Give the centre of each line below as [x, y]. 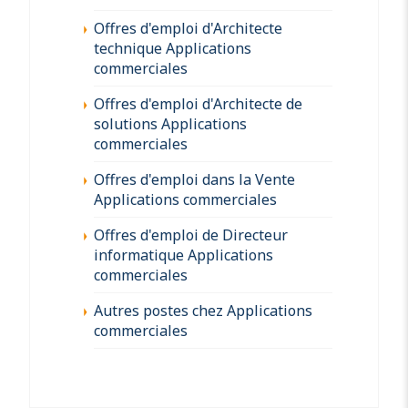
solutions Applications [170, 123]
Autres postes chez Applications [203, 310]
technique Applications [173, 48]
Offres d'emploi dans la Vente [194, 179]
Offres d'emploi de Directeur [191, 235]
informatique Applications [184, 255]
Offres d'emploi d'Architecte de [198, 103]
